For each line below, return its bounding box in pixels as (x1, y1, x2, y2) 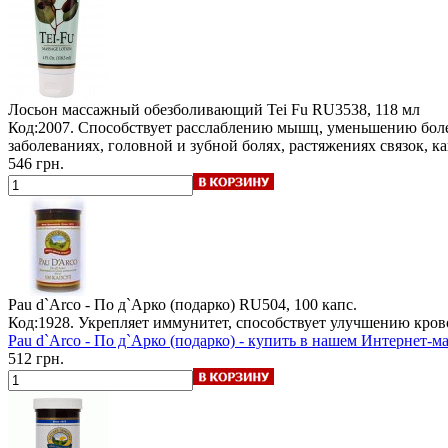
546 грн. (8, 154, 64, 172)
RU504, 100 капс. (239, 295, 357, 313)
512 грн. (8, 349, 64, 367)
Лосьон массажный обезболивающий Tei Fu (8, 100, 308, 118)
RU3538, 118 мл (312, 100, 420, 118)
